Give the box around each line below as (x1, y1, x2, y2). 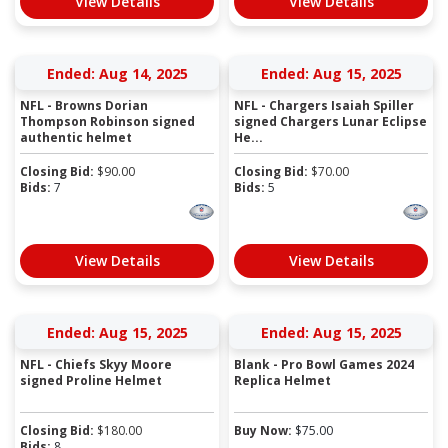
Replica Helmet (234, 371, 331, 389)
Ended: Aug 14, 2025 (46, 63, 188, 83)
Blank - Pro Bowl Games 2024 (234, 355, 414, 373)
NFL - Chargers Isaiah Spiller (234, 96, 414, 114)
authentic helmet (20, 128, 132, 146)
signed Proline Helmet (20, 371, 162, 389)
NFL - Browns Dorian (20, 96, 148, 114)
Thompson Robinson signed (20, 112, 195, 130)
